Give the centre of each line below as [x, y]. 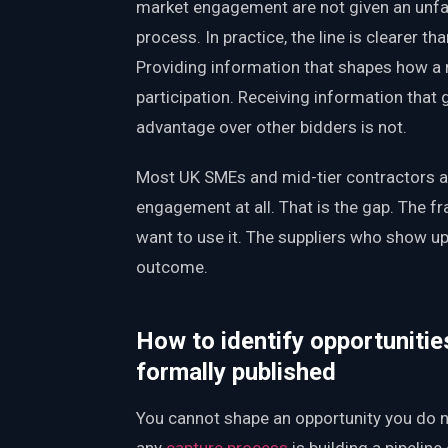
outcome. [172, 267]
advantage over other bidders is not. [271, 127]
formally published [236, 372]
